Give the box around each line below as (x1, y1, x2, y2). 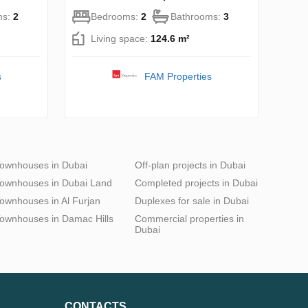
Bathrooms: (170, 10, 223, 22)
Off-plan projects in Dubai (135, 159, 245, 170)
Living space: (91, 32, 151, 44)
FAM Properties (144, 70, 212, 82)
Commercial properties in (135, 212, 244, 224)
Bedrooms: (91, 10, 141, 22)
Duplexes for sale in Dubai (135, 195, 249, 206)
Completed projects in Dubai (135, 177, 258, 188)
